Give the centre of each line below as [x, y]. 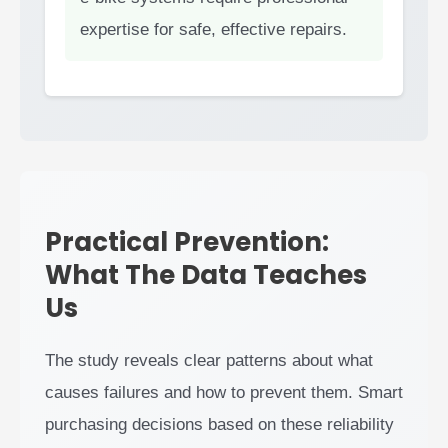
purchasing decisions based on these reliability [219, 425]
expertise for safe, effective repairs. [213, 30]
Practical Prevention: [187, 242]
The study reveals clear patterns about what [209, 361]
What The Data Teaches [206, 275]
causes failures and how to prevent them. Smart [224, 393]
